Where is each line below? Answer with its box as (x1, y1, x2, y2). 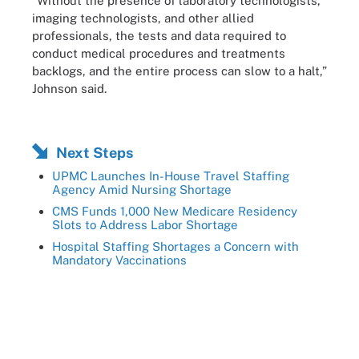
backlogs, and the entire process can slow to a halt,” (32, 63, 327, 78)
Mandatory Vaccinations (52, 253, 187, 267)
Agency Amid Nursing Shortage (52, 183, 232, 196)
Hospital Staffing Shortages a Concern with (52, 240, 299, 253)
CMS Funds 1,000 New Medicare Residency (52, 204, 297, 218)
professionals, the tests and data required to (32, 28, 286, 42)
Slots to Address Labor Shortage (52, 218, 238, 232)
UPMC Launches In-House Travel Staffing (52, 169, 289, 183)
